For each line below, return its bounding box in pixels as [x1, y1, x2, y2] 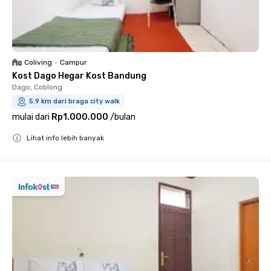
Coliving [24, 58, 52, 67]
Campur [60, 58, 87, 67]
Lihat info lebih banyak [27, 134, 104, 143]
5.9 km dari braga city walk [29, 97, 120, 106]
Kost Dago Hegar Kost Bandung [12, 71, 146, 82]
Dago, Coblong [12, 83, 62, 92]
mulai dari [12, 112, 50, 123]
